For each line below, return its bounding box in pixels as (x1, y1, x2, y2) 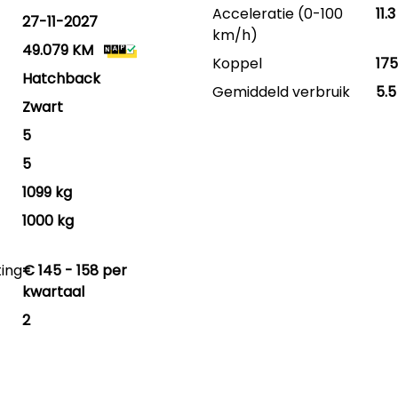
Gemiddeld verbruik (211, 82, 350, 102)
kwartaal (22, 282, 85, 302)
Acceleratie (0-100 (211, 4, 343, 24)
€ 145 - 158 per (22, 260, 128, 281)
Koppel (211, 53, 262, 74)
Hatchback (22, 68, 101, 89)
